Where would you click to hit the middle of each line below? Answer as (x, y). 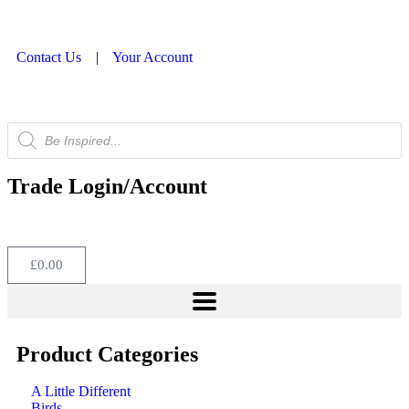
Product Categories (107, 354)
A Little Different (81, 391)
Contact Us (49, 57)
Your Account (152, 57)
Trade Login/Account (107, 186)
